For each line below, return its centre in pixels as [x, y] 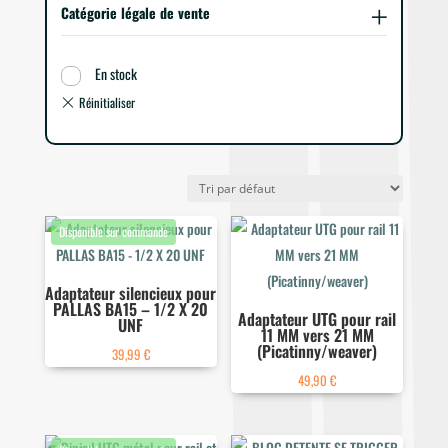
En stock [115, 74]
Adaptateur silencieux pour [131, 293]
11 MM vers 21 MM [317, 335]
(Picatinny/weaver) [317, 351]
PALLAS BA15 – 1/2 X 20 [131, 309]
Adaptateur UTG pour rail [317, 319]
